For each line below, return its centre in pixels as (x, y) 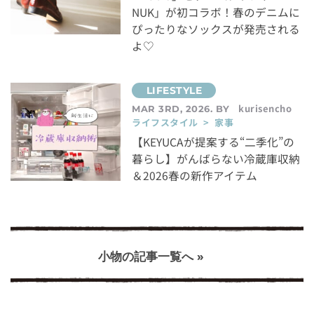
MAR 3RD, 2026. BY (183, 108)
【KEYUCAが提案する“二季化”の (213, 142)
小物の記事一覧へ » (151, 256)
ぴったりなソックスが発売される (216, 29)
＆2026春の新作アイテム (195, 175)
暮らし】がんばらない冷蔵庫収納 (216, 158)
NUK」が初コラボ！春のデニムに (216, 12)
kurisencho (265, 108)
